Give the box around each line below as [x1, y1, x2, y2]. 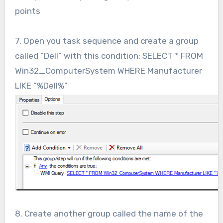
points [14, 6, 40, 16]
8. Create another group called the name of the [14, 209, 203, 219]
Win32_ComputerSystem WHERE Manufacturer [14, 66, 202, 76]
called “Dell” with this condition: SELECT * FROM [14, 51, 203, 61]
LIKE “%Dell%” [14, 81, 68, 91]
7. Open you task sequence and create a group [14, 36, 199, 46]
